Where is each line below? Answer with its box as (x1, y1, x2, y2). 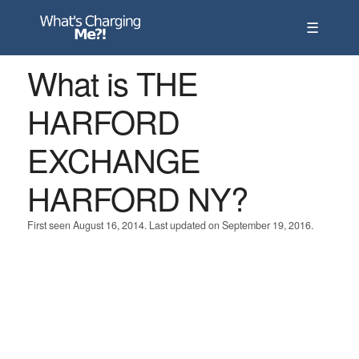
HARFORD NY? (26, 175, 248, 220)
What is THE (26, 59, 198, 105)
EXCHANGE (26, 136, 200, 182)
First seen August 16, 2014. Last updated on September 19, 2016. (26, 218, 313, 232)
